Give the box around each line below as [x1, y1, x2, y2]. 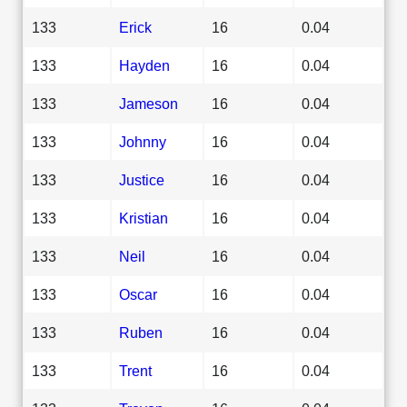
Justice [119, 171, 164, 188]
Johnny [119, 133, 166, 150]
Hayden [119, 56, 170, 74]
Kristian [119, 209, 168, 226]
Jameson [119, 94, 178, 112]
